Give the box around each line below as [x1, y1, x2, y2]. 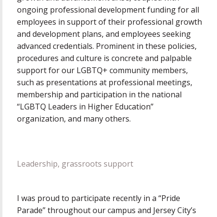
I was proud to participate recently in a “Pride [17, 193, 180, 204]
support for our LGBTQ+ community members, [17, 65, 188, 76]
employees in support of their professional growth [17, 16, 202, 28]
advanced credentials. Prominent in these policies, [17, 41, 197, 52]
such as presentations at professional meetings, [17, 77, 192, 88]
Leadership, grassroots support [17, 158, 133, 169]
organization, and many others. [17, 113, 131, 124]
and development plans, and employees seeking [17, 29, 191, 40]
